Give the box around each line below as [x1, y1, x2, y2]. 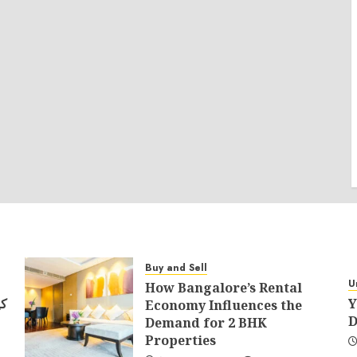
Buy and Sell [144, 261, 207, 275]
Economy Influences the [144, 296, 302, 314]
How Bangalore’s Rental [144, 279, 302, 296]
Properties [144, 331, 216, 349]
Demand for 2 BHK [144, 314, 267, 331]
